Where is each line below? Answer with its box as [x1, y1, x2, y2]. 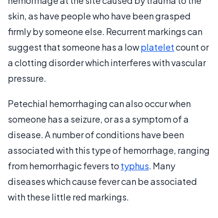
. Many [149, 160, 175, 171]
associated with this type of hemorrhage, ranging [8, 145, 210, 156]
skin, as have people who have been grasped [8, 10, 191, 21]
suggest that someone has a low [8, 41, 141, 53]
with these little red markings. [8, 191, 129, 202]
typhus [121, 160, 149, 171]
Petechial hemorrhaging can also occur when [8, 98, 191, 109]
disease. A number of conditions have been [8, 129, 184, 140]
